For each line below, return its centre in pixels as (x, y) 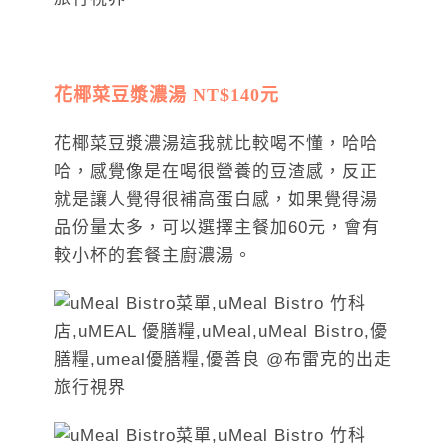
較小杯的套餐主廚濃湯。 (153, 256)
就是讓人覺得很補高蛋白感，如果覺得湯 (216, 200)
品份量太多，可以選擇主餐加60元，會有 (217, 228)
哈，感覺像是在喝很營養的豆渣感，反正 (216, 172)
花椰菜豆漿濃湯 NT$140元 (166, 95)
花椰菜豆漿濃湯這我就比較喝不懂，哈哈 (216, 144)
